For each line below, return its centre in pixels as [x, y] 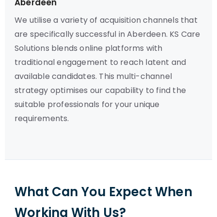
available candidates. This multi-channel [93, 76]
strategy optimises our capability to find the [101, 90]
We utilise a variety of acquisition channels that [106, 20]
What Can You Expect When [103, 192]
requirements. [42, 118]
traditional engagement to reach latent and [101, 62]
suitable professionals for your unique [87, 104]
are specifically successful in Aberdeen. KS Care [108, 34]
